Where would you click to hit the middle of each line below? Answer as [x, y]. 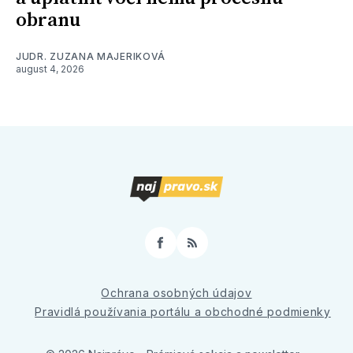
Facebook [190, 249]
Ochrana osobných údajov [176, 293]
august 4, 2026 [50, 69]
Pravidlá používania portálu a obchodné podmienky [183, 312]
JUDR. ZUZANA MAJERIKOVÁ [91, 57]
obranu [48, 21]
